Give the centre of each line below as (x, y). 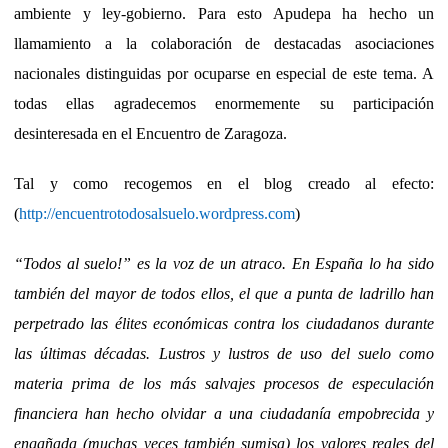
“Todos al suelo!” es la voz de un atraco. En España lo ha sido (224, 264)
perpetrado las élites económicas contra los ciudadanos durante (224, 324)
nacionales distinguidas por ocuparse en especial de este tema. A (224, 74)
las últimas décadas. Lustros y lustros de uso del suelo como (224, 354)
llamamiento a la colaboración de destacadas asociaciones (224, 44)
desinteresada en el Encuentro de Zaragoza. (150, 134)
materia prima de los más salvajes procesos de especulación (224, 384)
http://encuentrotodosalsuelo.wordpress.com (157, 214)
